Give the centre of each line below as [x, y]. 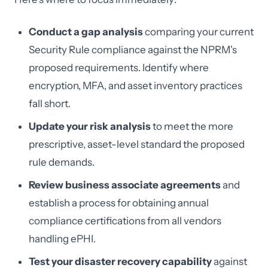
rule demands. [62, 162]
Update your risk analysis [90, 126]
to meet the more [192, 126]
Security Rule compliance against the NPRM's [133, 50]
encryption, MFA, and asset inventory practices [135, 86]
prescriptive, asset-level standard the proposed [137, 144]
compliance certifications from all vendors [125, 221]
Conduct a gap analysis [86, 32]
